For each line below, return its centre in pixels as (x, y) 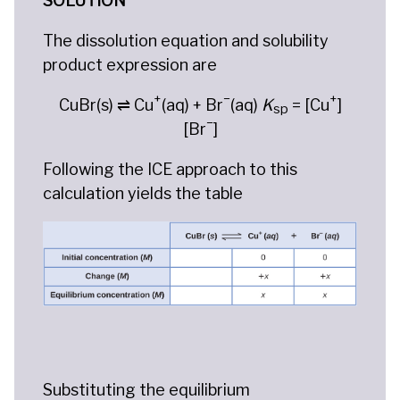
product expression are (130, 64)
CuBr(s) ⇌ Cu (106, 104)
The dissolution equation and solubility (186, 40)
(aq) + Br (192, 104)
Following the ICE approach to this (170, 169)
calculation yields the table (143, 193)
